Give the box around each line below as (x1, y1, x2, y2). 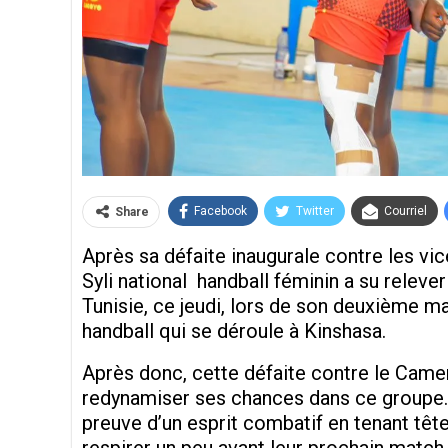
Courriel (384, 204, 427, 219)
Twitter (296, 204, 334, 219)
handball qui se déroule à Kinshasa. (82, 319, 386, 344)
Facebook (194, 204, 247, 219)
